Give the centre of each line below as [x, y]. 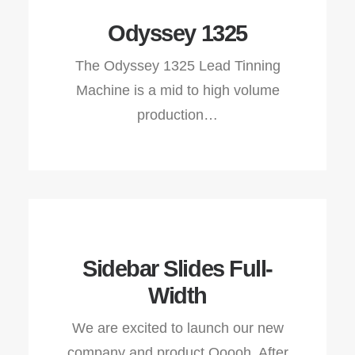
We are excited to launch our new [177, 328]
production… [177, 115]
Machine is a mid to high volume [177, 90]
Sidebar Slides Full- [177, 269]
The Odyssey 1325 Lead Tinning [177, 66]
